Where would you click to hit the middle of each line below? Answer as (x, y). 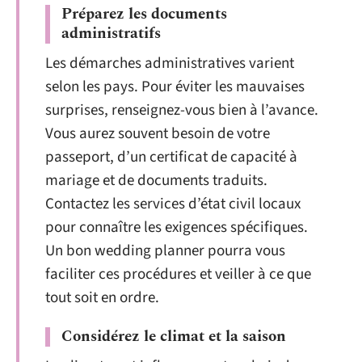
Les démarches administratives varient (170, 63)
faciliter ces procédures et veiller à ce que (178, 274)
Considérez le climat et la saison (174, 337)
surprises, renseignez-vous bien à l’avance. (182, 110)
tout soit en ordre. (102, 297)
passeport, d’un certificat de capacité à (171, 157)
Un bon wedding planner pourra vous (165, 250)
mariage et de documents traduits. (156, 180)
